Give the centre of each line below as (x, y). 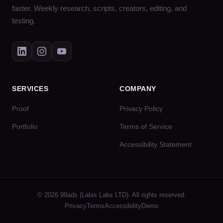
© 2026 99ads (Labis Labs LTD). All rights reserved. (111, 195)
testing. (24, 21)
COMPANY (138, 89)
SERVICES (30, 89)
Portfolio (25, 127)
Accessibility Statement (156, 145)
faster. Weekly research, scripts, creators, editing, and (99, 9)
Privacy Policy (141, 109)
